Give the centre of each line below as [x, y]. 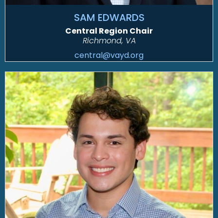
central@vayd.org [109, 55]
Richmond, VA [109, 40]
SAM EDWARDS [109, 17]
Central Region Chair [109, 31]
